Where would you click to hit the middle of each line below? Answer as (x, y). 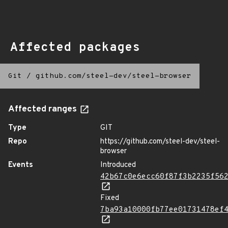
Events (21, 165)
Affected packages (75, 48)
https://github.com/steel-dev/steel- (160, 142)
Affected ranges (44, 109)
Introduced (118, 165)
